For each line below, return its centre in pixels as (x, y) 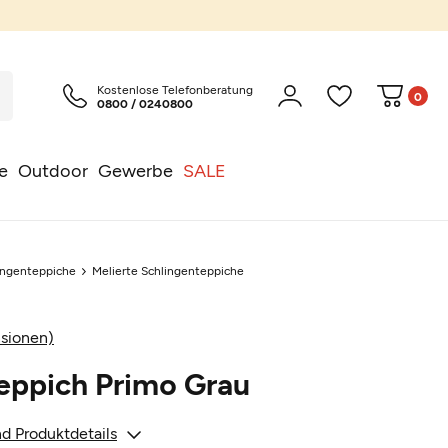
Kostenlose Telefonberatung (174, 89)
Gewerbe (135, 170)
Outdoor (52, 170)
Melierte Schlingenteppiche (168, 270)
